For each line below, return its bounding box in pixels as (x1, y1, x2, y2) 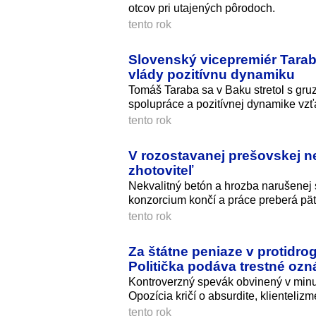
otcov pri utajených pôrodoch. (128, 1, 275, 14)
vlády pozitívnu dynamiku (128, 66, 295, 82)
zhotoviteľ (128, 162, 193, 178)
